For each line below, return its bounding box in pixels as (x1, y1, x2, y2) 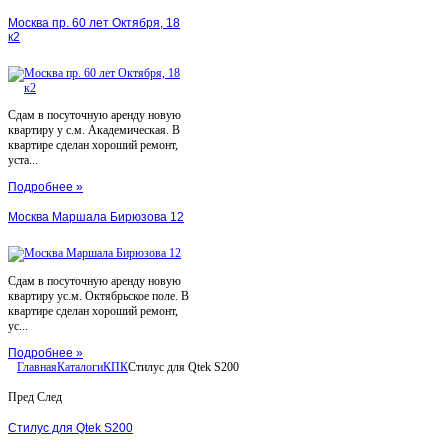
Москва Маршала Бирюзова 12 (8, 210, 184, 225)
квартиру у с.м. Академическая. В (8, 123, 180, 138)
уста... (8, 153, 38, 168)
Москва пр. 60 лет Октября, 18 (8, 16, 180, 31)
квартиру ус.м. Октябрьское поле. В (8, 289, 189, 304)
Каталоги (57, 360, 103, 375)
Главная (17, 360, 57, 375)
